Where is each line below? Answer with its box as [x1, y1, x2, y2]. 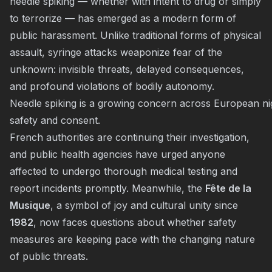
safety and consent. [10, 114, 100, 126]
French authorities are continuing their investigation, [10, 131, 250, 143]
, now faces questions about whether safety [33, 216, 236, 228]
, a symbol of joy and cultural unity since [50, 199, 238, 211]
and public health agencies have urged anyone [10, 148, 225, 160]
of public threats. [10, 250, 88, 262]
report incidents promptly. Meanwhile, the [10, 182, 205, 194]
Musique [10, 199, 50, 211]
